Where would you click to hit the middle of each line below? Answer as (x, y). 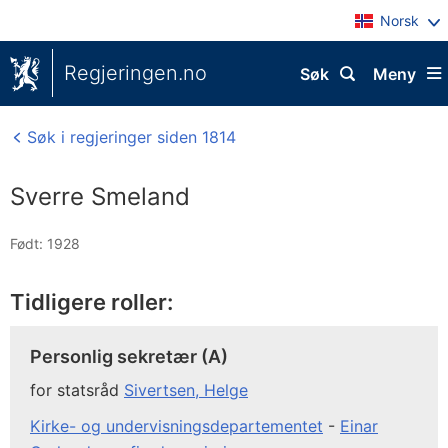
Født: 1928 (45, 243)
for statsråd (77, 390)
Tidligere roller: (91, 302)
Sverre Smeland (100, 196)
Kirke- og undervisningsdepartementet (176, 426)
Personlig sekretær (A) (129, 356)
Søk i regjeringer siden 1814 (129, 137)
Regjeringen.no (135, 73)
